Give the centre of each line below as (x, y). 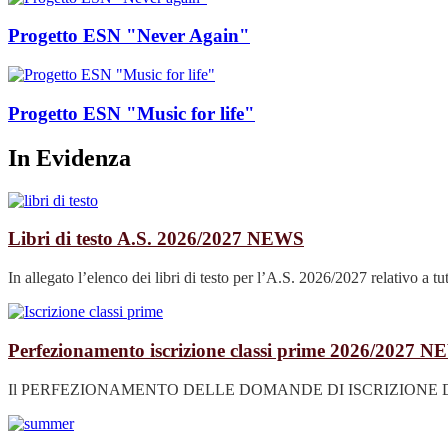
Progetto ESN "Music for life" (131, 113)
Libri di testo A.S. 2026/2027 (127, 239)
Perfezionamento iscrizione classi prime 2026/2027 (214, 350)
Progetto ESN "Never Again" (129, 36)
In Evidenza (69, 157)
